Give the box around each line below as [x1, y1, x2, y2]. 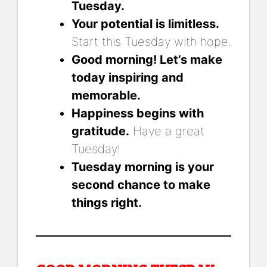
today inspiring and [72, 70, 184, 85]
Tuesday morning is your [72, 159, 214, 174]
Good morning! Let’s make [72, 52, 222, 67]
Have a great [129, 123, 204, 138]
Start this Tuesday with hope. [72, 34, 231, 49]
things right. [72, 195, 142, 210]
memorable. [72, 88, 141, 103]
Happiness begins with [72, 105, 204, 120]
